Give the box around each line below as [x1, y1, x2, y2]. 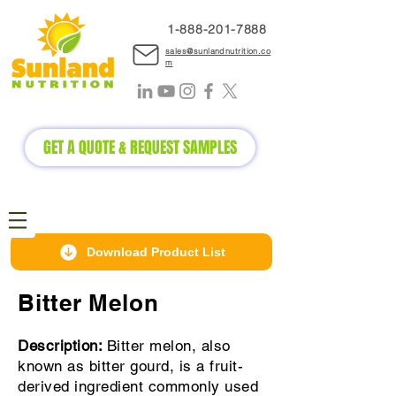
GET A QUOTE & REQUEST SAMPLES [43, 136, 237, 159]
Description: [18, 337, 107, 354]
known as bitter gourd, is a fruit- [18, 357, 244, 375]
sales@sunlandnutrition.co [165, 46, 271, 56]
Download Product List [86, 245, 225, 259]
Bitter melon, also [106, 337, 231, 354]
